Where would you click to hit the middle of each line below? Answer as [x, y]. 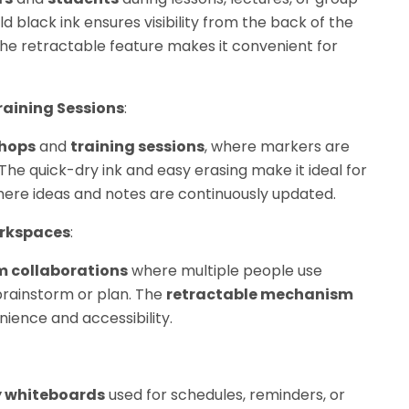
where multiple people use [225, 271]
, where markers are [277, 147]
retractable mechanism [259, 295]
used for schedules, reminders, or [225, 395]
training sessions [137, 147]
